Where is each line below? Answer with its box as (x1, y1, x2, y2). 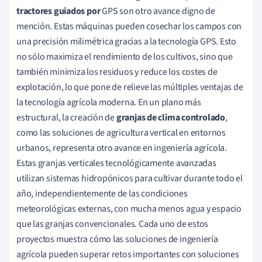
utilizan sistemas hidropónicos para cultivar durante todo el (16, 171, 243, 185)
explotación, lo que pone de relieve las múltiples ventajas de (16, 80, 243, 94)
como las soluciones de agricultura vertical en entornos (16, 126, 226, 139)
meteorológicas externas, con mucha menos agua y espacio (16, 202, 242, 215)
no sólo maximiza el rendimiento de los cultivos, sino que (16, 50, 233, 63)
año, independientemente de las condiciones (16, 187, 188, 200)
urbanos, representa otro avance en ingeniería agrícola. (16, 141, 227, 154)
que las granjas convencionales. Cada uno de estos (16, 217, 209, 230)
